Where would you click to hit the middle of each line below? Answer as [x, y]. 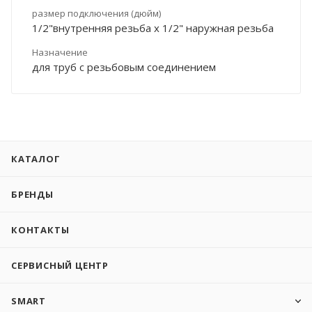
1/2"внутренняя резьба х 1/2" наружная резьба [153, 28]
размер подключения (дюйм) [96, 13]
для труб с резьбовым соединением [124, 67]
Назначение [60, 52]
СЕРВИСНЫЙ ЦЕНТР [60, 265]
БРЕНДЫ [32, 194]
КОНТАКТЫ [40, 230]
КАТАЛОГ [36, 159]
